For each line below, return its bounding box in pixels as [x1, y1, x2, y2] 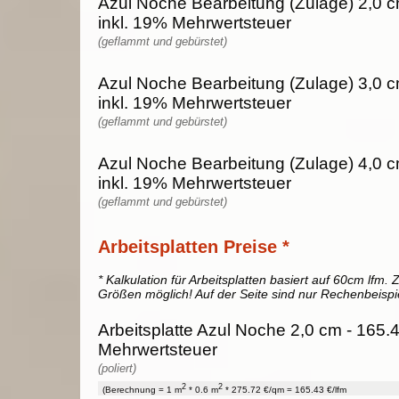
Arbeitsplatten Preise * [98, 236, 289, 256]
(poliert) [98, 361, 136, 375]
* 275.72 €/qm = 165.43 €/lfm [223, 385, 346, 395]
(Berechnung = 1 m [102, 385, 182, 395]
